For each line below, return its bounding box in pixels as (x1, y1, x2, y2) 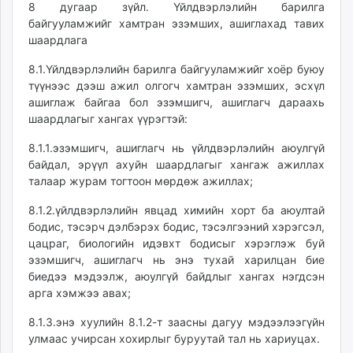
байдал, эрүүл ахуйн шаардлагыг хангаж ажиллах (28, 158, 325, 171)
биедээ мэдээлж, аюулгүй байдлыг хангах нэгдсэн (28, 269, 325, 283)
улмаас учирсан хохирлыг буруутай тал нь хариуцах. (28, 332, 320, 345)
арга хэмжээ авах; (28, 286, 131, 299)
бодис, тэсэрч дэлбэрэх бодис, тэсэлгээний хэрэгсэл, (28, 220, 325, 233)
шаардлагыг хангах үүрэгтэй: (28, 112, 188, 125)
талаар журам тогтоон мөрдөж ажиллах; (28, 174, 253, 188)
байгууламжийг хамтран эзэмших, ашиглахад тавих (28, 17, 325, 30)
